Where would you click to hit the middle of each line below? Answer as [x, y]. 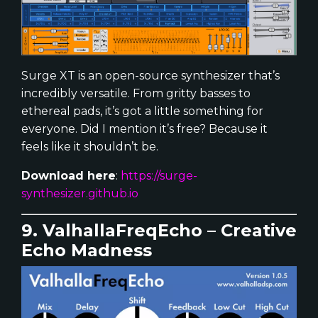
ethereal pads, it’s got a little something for [142, 111]
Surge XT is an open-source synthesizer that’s [150, 76]
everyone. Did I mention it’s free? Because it [144, 129]
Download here [68, 176]
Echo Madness [87, 251]
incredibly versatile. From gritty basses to [136, 94]
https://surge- [159, 176]
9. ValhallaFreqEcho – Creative [159, 231]
